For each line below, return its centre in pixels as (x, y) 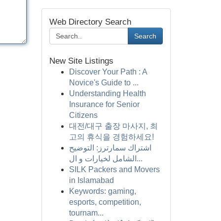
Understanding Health (107, 93)
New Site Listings (81, 61)
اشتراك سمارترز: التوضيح (110, 148)
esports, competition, (105, 202)
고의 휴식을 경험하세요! (111, 137)
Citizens (83, 115)
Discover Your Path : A (108, 72)
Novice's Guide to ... (104, 83)
